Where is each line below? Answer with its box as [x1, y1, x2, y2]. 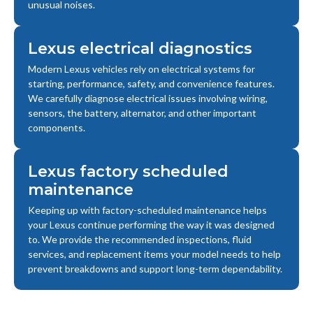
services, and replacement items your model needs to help [28, 248, 281, 261]
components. [28, 122, 85, 134]
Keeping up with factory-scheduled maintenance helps [28, 204, 267, 217]
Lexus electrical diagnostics [28, 39, 252, 59]
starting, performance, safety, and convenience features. [28, 78, 275, 90]
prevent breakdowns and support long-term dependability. [28, 263, 282, 275]
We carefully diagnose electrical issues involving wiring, [28, 92, 268, 105]
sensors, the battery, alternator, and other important [28, 107, 256, 119]
